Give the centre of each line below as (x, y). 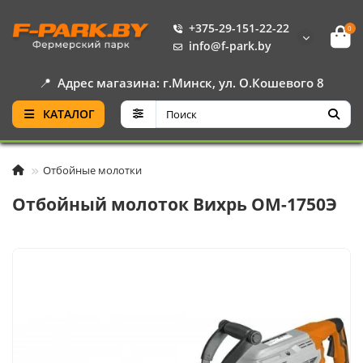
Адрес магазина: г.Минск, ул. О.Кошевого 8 (191, 83)
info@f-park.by (230, 46)
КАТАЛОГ (68, 114)
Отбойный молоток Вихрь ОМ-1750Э (175, 204)
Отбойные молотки (92, 170)
